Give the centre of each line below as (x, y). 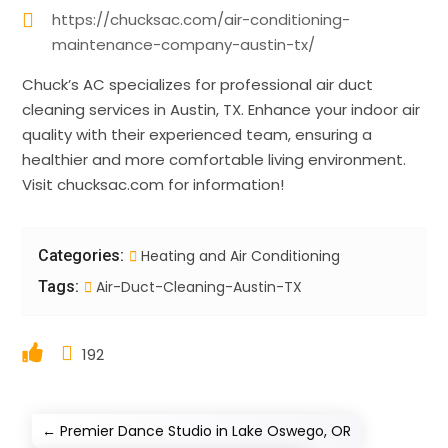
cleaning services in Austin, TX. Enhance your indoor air (221, 109)
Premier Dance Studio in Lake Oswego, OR (206, 430)
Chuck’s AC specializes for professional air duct (198, 84)
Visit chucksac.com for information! (153, 184)
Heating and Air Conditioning (241, 255)
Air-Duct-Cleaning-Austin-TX (197, 286)
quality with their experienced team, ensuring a (197, 134)
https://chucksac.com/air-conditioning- (201, 19)
